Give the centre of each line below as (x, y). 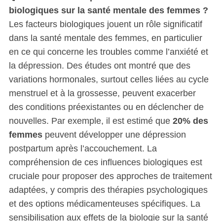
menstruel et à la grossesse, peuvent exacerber (102, 93)
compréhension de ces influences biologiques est (105, 162)
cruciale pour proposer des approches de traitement (110, 176)
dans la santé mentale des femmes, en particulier (105, 38)
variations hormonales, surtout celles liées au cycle (109, 79)
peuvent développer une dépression (114, 134)
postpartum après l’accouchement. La (83, 148)
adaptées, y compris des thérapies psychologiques (108, 190)
